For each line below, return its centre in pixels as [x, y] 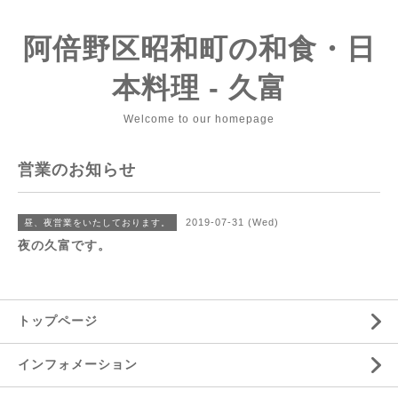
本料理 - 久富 [199, 88]
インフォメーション [78, 364]
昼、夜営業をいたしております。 [97, 223]
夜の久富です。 [64, 245]
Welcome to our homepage [199, 119]
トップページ [58, 321]
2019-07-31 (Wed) [232, 222]
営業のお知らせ [77, 170]
